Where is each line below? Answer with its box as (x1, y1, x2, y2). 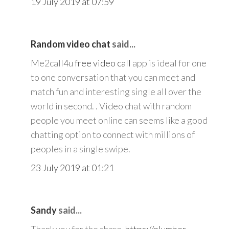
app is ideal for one (131, 57, 207, 69)
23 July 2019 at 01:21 (31, 162, 114, 174)
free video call (75, 57, 131, 69)
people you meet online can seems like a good (31, 114, 208, 126)
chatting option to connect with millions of (31, 129, 195, 141)
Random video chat (31, 38, 110, 50)
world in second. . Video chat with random (31, 100, 192, 112)
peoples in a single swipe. (31, 143, 130, 155)
